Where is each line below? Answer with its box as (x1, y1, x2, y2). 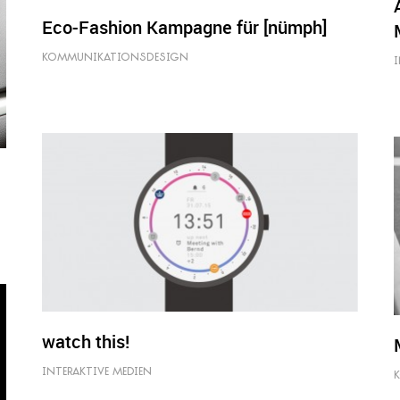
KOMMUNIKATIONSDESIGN (42, 51, 189, 64)
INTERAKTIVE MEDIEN (42, 364, 153, 378)
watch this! (42, 329, 130, 354)
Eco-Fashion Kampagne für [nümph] (42, 15, 328, 40)
